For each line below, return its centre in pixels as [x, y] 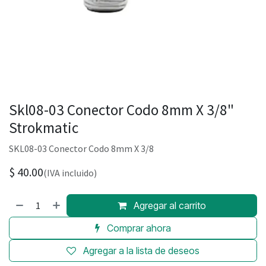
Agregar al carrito [169, 205]
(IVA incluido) [70, 172]
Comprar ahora [138, 228]
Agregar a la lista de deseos [141, 250]
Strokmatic [44, 127]
